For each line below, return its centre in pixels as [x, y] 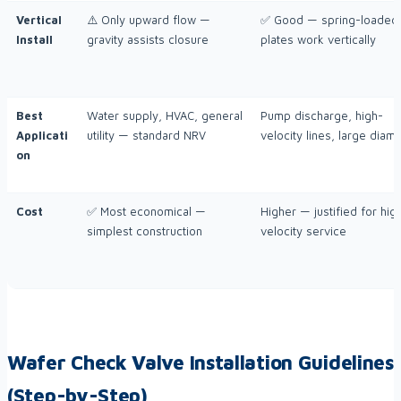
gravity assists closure [148, 40]
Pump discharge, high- [322, 116]
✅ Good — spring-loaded [329, 20]
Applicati [42, 136]
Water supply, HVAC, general [165, 116]
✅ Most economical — [146, 212]
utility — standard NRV [146, 136]
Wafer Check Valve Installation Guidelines [200, 363]
